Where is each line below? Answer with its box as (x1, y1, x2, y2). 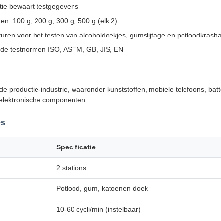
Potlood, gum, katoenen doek (56, 184, 148, 192)
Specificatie (56, 143, 96, 151)
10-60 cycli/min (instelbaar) (56, 205, 141, 213)
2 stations (56, 163, 86, 172)
